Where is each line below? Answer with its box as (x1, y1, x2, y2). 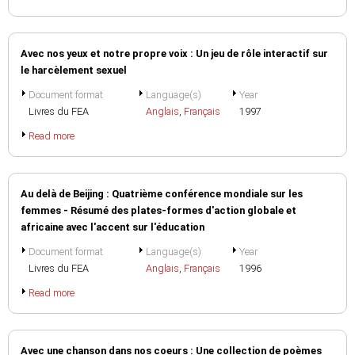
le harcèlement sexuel (21, 64, 127, 76)
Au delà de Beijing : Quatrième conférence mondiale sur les (21, 188, 303, 200)
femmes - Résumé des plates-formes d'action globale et (21, 204, 296, 216)
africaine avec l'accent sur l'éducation (21, 221, 204, 233)
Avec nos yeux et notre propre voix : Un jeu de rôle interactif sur (21, 48, 328, 59)
